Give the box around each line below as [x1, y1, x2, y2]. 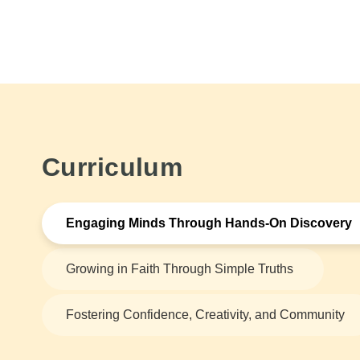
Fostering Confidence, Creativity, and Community [66, 308, 345, 322]
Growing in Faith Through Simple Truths [66, 262, 293, 276]
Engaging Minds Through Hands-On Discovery [66, 216, 352, 231]
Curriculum [42, 153, 183, 182]
